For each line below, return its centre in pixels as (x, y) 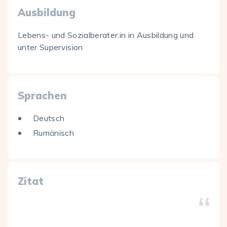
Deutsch (49, 118)
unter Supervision (50, 47)
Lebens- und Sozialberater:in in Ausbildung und (106, 35)
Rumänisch (53, 133)
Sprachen (42, 96)
